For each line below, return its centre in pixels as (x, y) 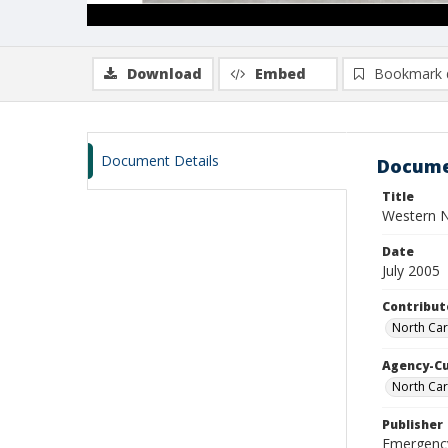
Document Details (160, 160)
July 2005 (411, 270)
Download (164, 73)
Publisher (412, 424)
